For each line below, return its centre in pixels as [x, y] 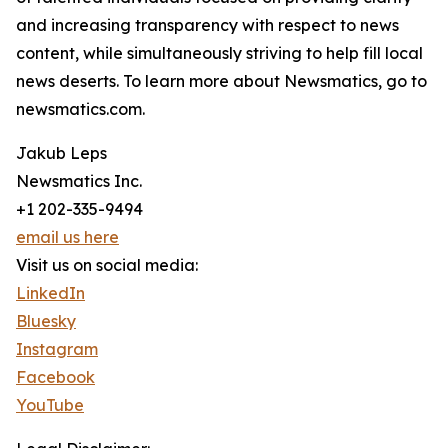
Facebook [55, 377]
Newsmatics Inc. [79, 181]
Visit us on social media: [107, 265]
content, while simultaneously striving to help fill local [219, 53]
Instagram [57, 349]
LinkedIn [50, 293]
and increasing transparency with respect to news [207, 25]
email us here [67, 237]
